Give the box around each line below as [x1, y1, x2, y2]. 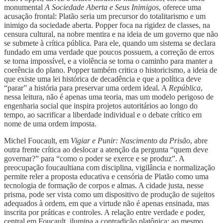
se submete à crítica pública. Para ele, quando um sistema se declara [4, 38, 216, 47]
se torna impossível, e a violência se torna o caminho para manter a [4, 56, 213, 65]
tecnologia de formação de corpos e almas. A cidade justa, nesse [4, 181, 204, 190]
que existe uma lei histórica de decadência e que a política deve [4, 74, 201, 83]
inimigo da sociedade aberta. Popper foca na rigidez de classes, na [4, 20, 210, 29]
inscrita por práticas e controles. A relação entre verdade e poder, [4, 208, 205, 217]
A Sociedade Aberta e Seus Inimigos [45, 2, 159, 11]
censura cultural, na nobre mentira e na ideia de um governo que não [4, 29, 218, 38]
